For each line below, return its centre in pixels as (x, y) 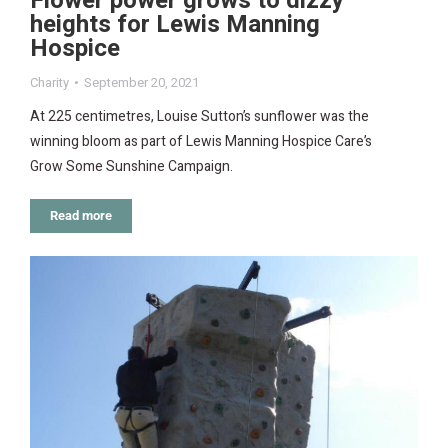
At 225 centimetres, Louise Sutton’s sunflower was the (199, 116)
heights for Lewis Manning (175, 24)
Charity (49, 82)
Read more (81, 215)
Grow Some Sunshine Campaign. (131, 166)
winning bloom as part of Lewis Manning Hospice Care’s (201, 141)
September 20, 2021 (141, 82)
